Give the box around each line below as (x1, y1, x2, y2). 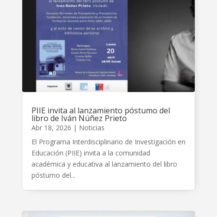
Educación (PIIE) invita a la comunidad (31, 148, 150, 158)
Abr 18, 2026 (31, 123, 71, 133)
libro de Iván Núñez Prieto (31, 113, 127, 124)
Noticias (78, 123, 105, 133)
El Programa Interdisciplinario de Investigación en (31, 137, 186, 147)
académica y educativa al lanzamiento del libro (31, 159, 177, 169)
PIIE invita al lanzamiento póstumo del (31, 105, 170, 116)
